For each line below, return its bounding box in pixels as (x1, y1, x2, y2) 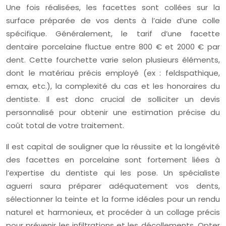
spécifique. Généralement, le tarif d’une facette (6, 28, 220, 39)
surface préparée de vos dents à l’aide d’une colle (6, 15, 220, 26)
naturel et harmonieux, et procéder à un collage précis (6, 207, 220, 217)
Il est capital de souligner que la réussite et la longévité (6, 141, 220, 152)
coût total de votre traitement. (6, 120, 124, 131)
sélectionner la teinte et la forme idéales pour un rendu (6, 194, 220, 204)
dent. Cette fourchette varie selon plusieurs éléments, (6, 54, 220, 65)
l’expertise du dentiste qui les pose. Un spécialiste (6, 167, 220, 178)
